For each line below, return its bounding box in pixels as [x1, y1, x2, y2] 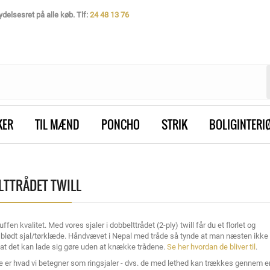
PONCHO [101, 116, 140, 133]
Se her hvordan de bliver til [167, 242, 256, 251]
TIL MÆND [35, 116, 80, 133]
